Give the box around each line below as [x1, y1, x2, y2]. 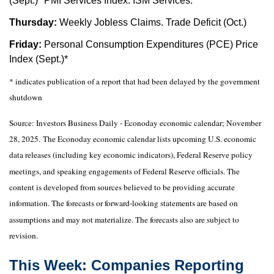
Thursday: [9, 17, 59, 28]
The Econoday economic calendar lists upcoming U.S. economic [43, 133, 256, 144]
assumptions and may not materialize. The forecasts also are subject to [9, 213, 239, 225]
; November [222, 117, 261, 128]
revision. [9, 229, 38, 241]
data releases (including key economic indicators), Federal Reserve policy [9, 149, 253, 161]
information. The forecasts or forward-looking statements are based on [9, 198, 238, 209]
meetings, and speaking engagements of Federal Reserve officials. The [9, 165, 240, 177]
